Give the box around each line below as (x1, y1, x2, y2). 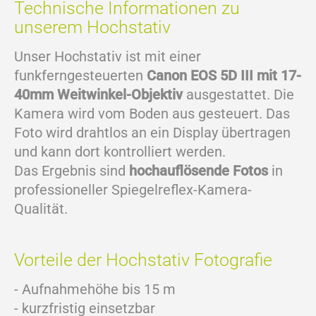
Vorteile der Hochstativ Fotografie (14, 250, 272, 271)
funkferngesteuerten (14, 67, 147, 85)
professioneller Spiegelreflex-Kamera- (14, 181, 252, 199)
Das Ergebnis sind (14, 162, 129, 180)
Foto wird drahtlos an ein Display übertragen (14, 124, 291, 142)
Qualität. (14, 200, 68, 218)
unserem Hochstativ (14, 17, 171, 38)
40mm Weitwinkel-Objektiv (14, 86, 183, 104)
